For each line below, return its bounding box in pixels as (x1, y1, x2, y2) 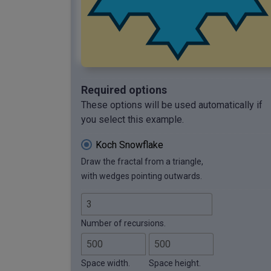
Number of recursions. (81, 218, 166, 228)
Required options (81, 83, 167, 96)
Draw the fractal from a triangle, (81, 156, 203, 166)
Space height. (149, 258, 201, 268)
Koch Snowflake (96, 139, 163, 151)
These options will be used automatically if (81, 99, 263, 111)
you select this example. (81, 113, 184, 125)
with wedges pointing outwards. (81, 171, 202, 181)
